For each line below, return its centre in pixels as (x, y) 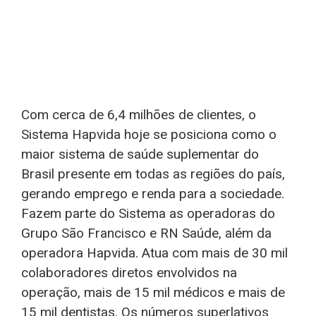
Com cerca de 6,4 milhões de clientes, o (139, 115)
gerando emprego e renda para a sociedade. (153, 194)
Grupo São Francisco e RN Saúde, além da (146, 233)
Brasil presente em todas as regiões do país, (153, 174)
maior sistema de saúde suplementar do (140, 154)
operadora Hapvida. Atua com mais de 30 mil (154, 253)
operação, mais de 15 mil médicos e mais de (153, 292)
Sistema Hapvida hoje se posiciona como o (149, 134)
